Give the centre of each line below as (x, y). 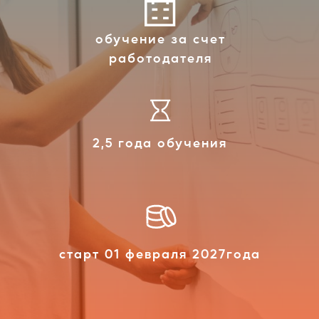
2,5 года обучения (159, 142)
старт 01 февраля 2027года (159, 253)
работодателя (160, 58)
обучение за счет (160, 38)
